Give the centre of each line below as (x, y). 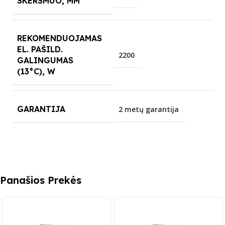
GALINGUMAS (45, 60)
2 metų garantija (149, 109)
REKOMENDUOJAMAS (60, 38)
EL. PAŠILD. (40, 49)
